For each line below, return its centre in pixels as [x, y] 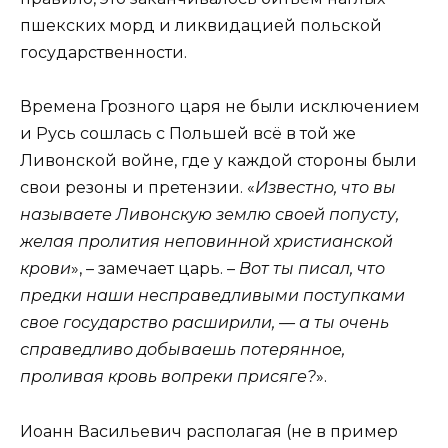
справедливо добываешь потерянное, [182, 350]
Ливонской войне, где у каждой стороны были [218, 161]
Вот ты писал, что [312, 269]
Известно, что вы [325, 188]
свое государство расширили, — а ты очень [204, 323]
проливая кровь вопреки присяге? [168, 377]
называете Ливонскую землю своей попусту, [209, 215]
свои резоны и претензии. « [137, 188]
